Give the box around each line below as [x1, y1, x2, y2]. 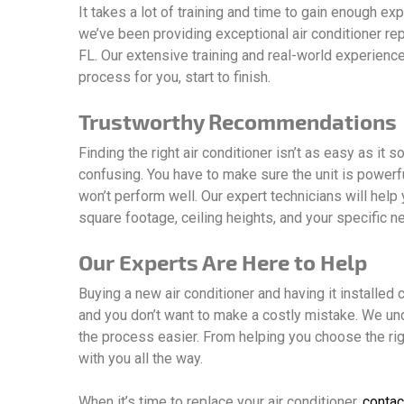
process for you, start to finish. [78, 69, 271, 86]
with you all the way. [78, 350, 203, 367]
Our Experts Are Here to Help [78, 249, 367, 275]
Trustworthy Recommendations [78, 108, 397, 134]
